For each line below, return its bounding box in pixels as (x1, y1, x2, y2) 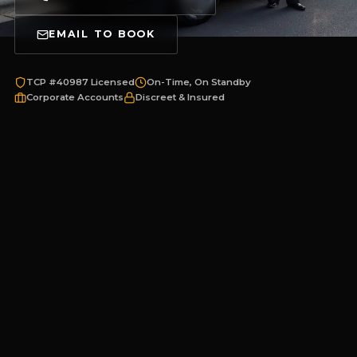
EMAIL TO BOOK (49, 28, 155, 41)
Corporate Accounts (25, 91, 124, 103)
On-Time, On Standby (146, 76, 251, 88)
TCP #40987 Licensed (25, 76, 135, 88)
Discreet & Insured (135, 91, 225, 103)
